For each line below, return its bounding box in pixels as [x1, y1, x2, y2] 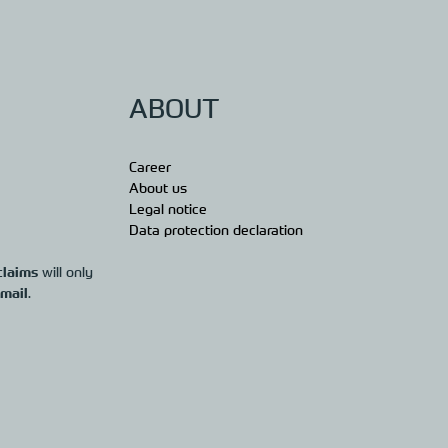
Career [128, 157, 171, 175]
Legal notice [128, 199, 207, 217]
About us [128, 178, 187, 196]
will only [37, 262, 93, 280]
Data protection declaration [128, 220, 303, 238]
